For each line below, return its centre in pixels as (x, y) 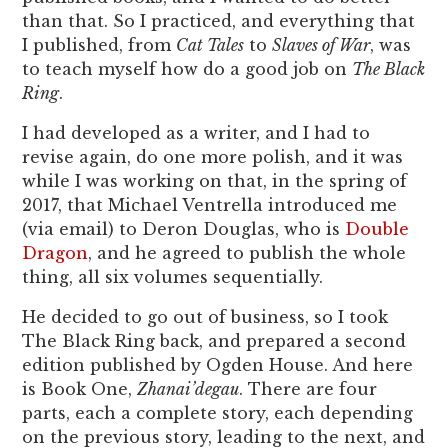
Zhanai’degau (188, 388)
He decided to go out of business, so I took (205, 316)
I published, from (99, 44)
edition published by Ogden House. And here (218, 364)
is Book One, (80, 388)
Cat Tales (210, 44)
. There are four (308, 388)
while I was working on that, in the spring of (215, 180)
